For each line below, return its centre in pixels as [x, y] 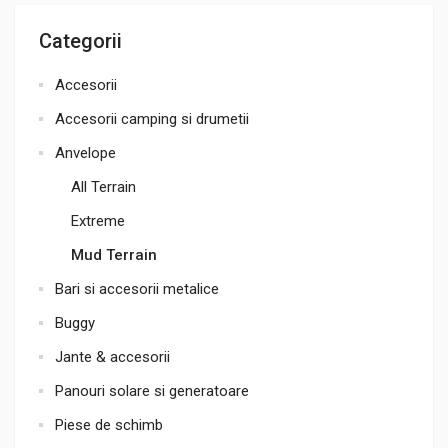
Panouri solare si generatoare [152, 391]
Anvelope [85, 153]
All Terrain [103, 187]
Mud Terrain [114, 255]
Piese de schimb [109, 425]
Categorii [80, 41]
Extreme [98, 221]
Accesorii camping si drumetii [152, 119]
